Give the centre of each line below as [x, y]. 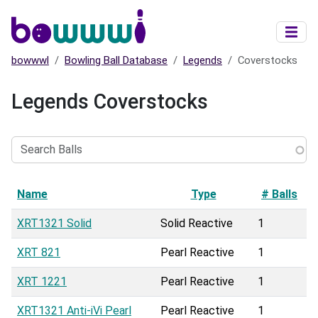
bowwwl [30, 61]
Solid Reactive [197, 224]
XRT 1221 [42, 282]
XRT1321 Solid [54, 224]
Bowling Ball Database [116, 61]
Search [28, 127]
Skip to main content [210, 10]
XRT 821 [39, 253]
